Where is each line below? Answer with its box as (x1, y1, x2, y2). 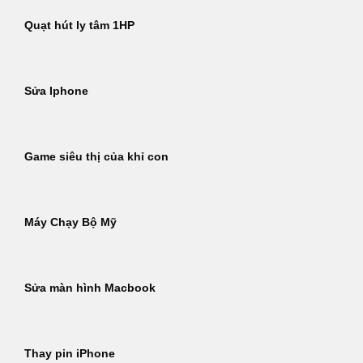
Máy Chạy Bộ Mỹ (24, 216, 117, 229)
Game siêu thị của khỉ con (24, 151, 169, 164)
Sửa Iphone (24, 85, 88, 98)
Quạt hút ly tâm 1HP (24, 19, 135, 32)
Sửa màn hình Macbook (24, 282, 156, 295)
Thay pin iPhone (24, 348, 115, 361)
